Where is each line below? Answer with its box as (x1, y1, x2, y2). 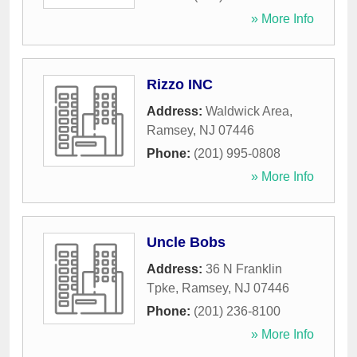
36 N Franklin (206, 262, 282, 277)
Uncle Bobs (147, 234, 226, 251)
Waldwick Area (206, 104, 289, 119)
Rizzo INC (147, 76, 213, 93)
